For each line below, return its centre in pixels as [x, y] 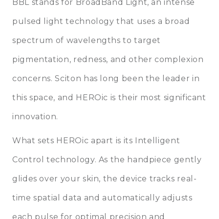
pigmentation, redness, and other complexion [108, 59]
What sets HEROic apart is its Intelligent [96, 140]
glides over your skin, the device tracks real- [105, 178]
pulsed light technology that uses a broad [101, 21]
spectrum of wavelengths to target [87, 40]
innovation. [35, 116]
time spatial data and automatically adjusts [102, 197]
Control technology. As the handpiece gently [107, 159]
